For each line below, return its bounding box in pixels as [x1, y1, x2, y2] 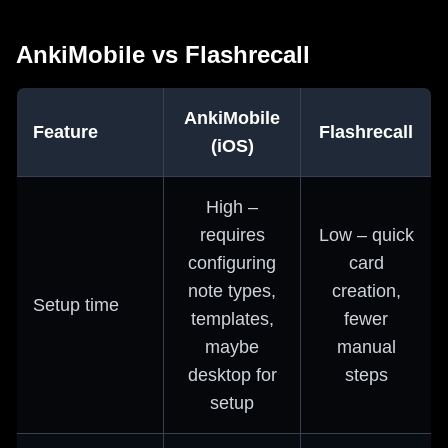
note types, [188, 280, 276, 301]
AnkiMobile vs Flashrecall [16, 40, 310, 68]
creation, [331, 280, 401, 301]
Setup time [33, 294, 119, 315]
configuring [188, 252, 276, 273]
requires [199, 224, 265, 245]
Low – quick [318, 224, 414, 245]
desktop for [187, 364, 277, 385]
